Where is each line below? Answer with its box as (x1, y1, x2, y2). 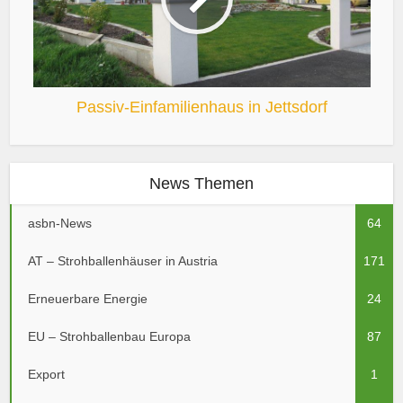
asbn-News (28, 216, 93, 231)
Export (28, 367, 66, 382)
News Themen (149, 175, 254, 193)
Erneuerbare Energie (28, 291, 148, 307)
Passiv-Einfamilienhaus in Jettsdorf (76, 98, 327, 117)
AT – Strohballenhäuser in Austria (28, 254, 219, 269)
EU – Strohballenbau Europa (28, 329, 192, 345)
